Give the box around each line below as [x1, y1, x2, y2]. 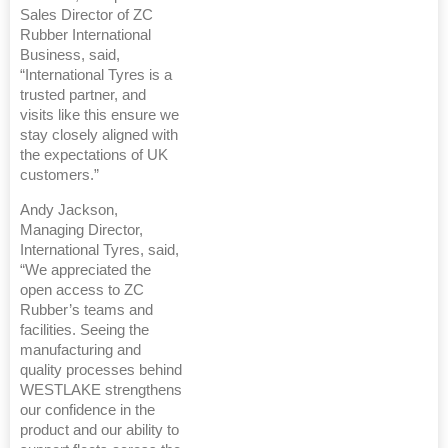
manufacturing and [20, 341, 141, 358]
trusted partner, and [20, 86, 146, 103]
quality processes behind [20, 361, 182, 378]
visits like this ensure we [20, 106, 179, 123]
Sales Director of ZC [20, 6, 153, 23]
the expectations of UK [20, 146, 168, 163]
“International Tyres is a [20, 66, 172, 83]
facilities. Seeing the [20, 321, 149, 338]
